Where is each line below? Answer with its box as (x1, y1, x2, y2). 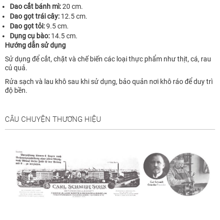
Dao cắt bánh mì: (10, 2, 61, 11)
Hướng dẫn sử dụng (5, 41, 66, 50)
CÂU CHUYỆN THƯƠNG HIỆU (5, 115, 101, 124)
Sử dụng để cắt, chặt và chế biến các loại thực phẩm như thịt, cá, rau (5, 55, 211, 63)
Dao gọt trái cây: (10, 12, 59, 21)
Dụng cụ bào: (10, 32, 50, 40)
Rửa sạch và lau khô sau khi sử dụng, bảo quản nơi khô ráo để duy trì (5, 78, 213, 86)
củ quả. (5, 64, 27, 72)
